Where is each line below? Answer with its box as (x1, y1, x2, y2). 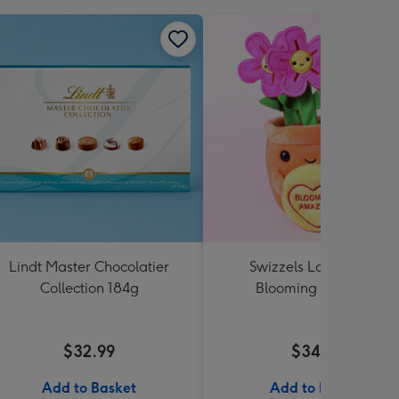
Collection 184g (39, 279, 139, 297)
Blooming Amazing (255, 279, 379, 297)
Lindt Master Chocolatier (9, 257, 169, 275)
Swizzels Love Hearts (248, 257, 386, 275)
